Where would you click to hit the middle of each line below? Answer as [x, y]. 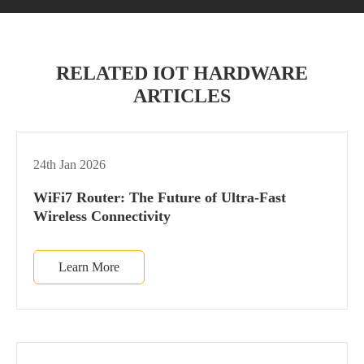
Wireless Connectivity [102, 216]
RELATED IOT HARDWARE [182, 73]
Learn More [89, 266]
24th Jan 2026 [69, 164]
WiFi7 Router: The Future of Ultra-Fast [160, 197]
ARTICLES [182, 95]
